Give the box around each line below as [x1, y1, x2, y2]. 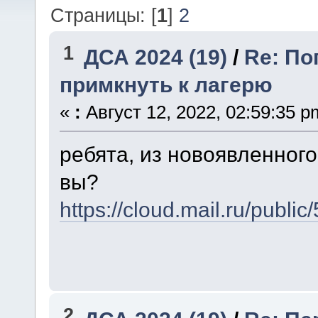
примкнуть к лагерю [59, 72, 273, 97]
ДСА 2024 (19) [84, 45, 228, 70]
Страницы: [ [50, 4, 158, 26]
